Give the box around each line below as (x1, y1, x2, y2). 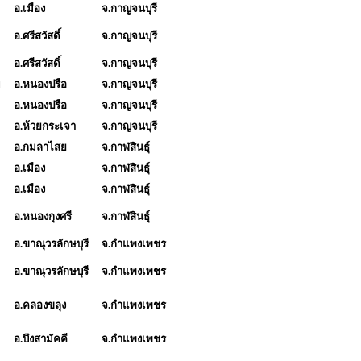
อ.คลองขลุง (14, 298, 66, 311)
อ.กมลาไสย (14, 140, 67, 153)
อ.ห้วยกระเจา (14, 119, 76, 132)
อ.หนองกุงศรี (14, 210, 74, 222)
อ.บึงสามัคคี (14, 332, 68, 345)
